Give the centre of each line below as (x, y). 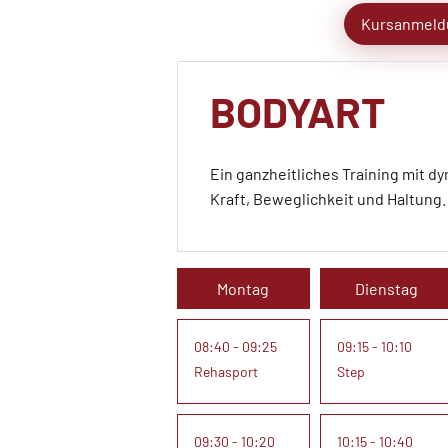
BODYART (298, 111)
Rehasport (226, 371)
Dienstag (386, 288)
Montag (243, 288)
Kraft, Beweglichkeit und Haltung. (328, 198)
